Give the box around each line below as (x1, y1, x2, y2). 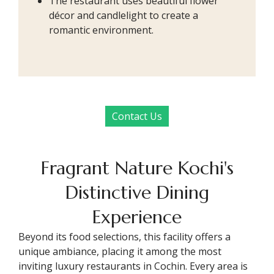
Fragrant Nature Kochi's (40, 156, 234, 179)
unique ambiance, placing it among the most (18, 244, 221, 258)
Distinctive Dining (65, 180, 209, 204)
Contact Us (112, 109, 162, 123)
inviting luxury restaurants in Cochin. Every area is (18, 259, 248, 273)
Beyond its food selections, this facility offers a (18, 229, 231, 243)
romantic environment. (49, 23, 154, 37)
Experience (92, 205, 182, 228)
